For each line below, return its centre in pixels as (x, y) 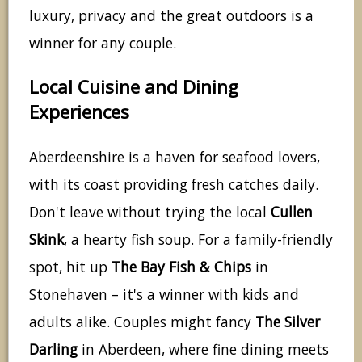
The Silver (288, 322)
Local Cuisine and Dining (134, 87)
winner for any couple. (103, 42)
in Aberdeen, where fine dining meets (203, 349)
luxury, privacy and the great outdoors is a (171, 15)
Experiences (79, 112)
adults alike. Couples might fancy (142, 322)
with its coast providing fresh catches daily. (174, 184)
